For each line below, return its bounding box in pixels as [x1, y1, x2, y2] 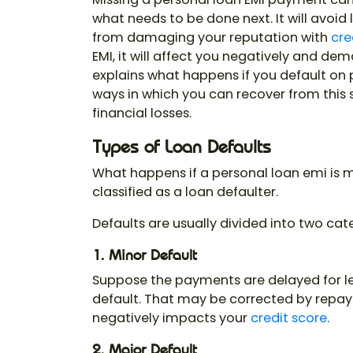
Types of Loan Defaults [92, 136, 271, 158]
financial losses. [92, 104, 191, 123]
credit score [251, 309, 327, 328]
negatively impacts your [92, 309, 251, 328]
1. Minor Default [92, 246, 197, 265]
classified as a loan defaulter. [92, 183, 278, 202]
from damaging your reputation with [92, 28, 331, 47]
